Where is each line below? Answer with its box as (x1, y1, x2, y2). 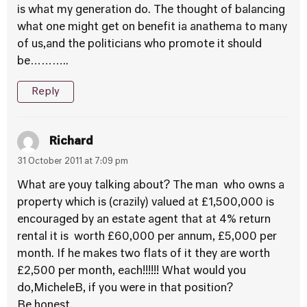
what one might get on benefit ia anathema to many (17, 22, 287, 33)
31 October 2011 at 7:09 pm (17, 158, 128, 166)
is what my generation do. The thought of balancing (17, 5, 285, 16)
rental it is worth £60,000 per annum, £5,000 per (17, 232, 277, 243)
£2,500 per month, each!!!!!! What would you (17, 266, 246, 277)
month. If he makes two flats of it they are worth (17, 249, 270, 260)
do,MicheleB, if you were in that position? (17, 283, 233, 294)
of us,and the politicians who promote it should (17, 39, 262, 50)
